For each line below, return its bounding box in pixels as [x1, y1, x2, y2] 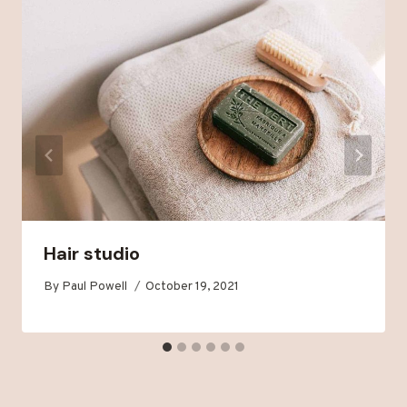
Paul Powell [62, 278, 128, 294]
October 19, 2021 [145, 278, 240, 294]
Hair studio [44, 242, 140, 265]
